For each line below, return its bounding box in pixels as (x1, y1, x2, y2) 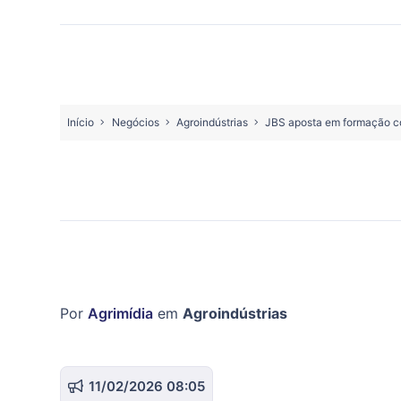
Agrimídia (87, 304, 153, 323)
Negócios (111, 115, 159, 129)
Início (67, 115, 95, 129)
